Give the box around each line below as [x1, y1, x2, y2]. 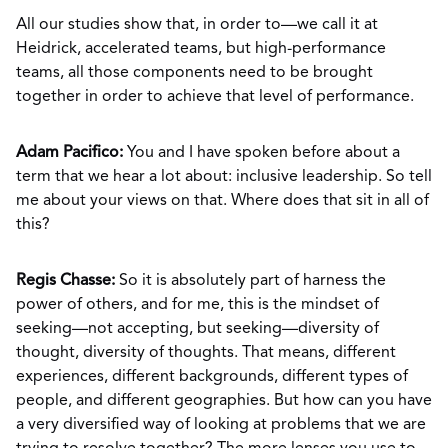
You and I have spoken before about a [127, 145, 400, 161]
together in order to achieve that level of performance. [16, 89, 418, 105]
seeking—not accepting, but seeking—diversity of [16, 321, 379, 337]
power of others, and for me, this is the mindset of [16, 297, 379, 313]
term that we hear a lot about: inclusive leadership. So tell [16, 169, 432, 185]
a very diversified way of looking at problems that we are [16, 417, 426, 433]
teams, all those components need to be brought [16, 65, 373, 81]
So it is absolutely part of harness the [115, 273, 386, 289]
